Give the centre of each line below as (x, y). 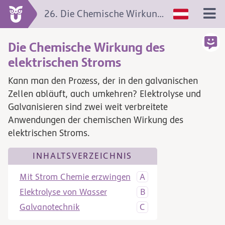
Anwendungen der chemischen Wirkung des (96, 120)
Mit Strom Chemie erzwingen (75, 177)
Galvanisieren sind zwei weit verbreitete (88, 107)
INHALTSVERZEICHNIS (83, 156)
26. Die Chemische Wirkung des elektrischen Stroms (160, 14)
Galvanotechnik (49, 207)
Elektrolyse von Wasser (63, 192)
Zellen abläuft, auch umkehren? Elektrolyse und (104, 94)
